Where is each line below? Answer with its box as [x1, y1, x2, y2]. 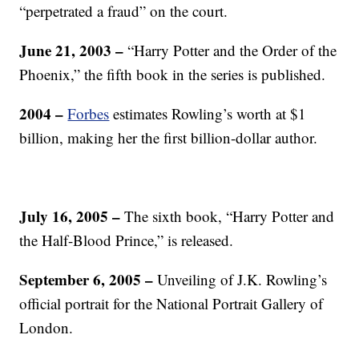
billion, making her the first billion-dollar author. [19, 127, 318, 147]
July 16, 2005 [19, 205, 109, 227]
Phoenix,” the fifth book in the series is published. [19, 64, 326, 84]
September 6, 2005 [19, 268, 142, 290]
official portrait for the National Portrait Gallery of [19, 293, 324, 313]
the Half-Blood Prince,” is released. [19, 230, 234, 250]
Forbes [67, 103, 110, 123]
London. [19, 317, 74, 337]
